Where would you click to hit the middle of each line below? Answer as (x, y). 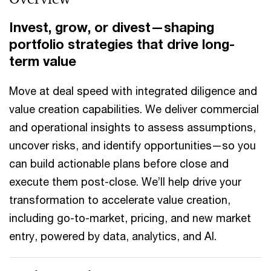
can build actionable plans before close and (119, 163)
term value (43, 61)
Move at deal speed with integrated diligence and (133, 91)
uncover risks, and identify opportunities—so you (132, 145)
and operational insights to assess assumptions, (132, 127)
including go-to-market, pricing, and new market (130, 218)
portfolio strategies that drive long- (122, 44)
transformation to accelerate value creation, (120, 200)
